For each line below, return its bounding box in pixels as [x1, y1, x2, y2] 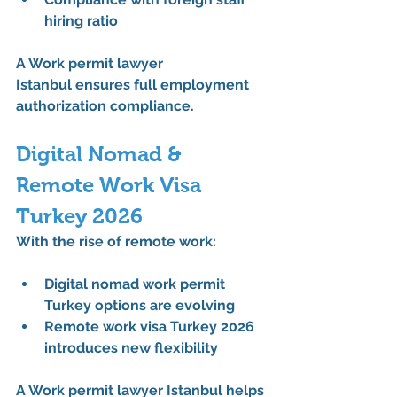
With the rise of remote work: [16, 233, 216, 251]
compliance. [106, 97, 194, 115]
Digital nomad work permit [44, 276, 229, 293]
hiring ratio [44, 12, 118, 30]
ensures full [72, 76, 160, 94]
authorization [16, 97, 106, 115]
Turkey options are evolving [44, 297, 235, 315]
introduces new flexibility [44, 339, 218, 357]
